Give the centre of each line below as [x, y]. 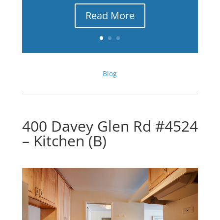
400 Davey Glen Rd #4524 [110, 126]
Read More [110, 16]
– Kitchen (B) [64, 141]
